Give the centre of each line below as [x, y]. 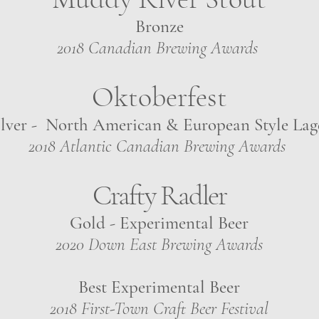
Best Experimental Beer [159, 287]
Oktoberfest [159, 97]
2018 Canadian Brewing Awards [159, 48]
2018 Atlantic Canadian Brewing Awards [159, 146]
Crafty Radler [159, 195]
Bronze [159, 26]
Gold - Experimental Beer [159, 223]
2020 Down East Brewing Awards [159, 244]
